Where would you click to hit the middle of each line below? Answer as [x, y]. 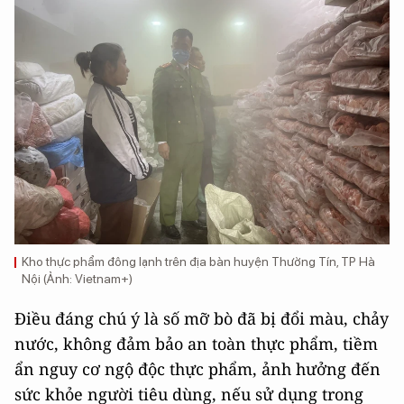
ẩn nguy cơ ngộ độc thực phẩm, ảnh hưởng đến [197, 368]
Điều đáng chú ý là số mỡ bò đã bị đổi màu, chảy [202, 318]
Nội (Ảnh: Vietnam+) [77, 278]
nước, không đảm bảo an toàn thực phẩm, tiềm [196, 343]
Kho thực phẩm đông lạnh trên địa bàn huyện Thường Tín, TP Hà [198, 261]
